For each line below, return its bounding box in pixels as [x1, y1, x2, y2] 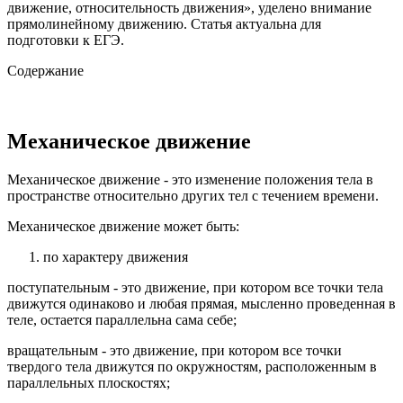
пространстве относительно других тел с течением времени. [7, 188, 379, 204]
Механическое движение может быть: [7, 219, 239, 235]
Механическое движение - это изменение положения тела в [7, 172, 373, 188]
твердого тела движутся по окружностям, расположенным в [7, 359, 377, 375]
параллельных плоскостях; [7, 375, 170, 391]
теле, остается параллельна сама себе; [7, 312, 237, 328]
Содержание [7, 63, 84, 79]
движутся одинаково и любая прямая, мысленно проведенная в [7, 296, 396, 312]
